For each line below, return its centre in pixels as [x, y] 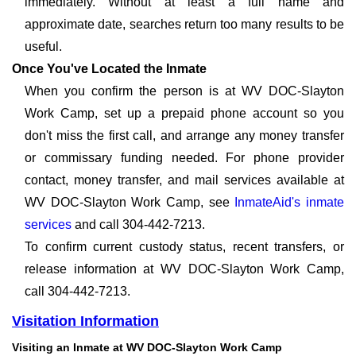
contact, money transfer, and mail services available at [184, 180]
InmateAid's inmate [290, 202]
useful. [43, 46]
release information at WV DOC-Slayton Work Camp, [184, 269]
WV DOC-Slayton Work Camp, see [130, 202]
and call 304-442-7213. [138, 224]
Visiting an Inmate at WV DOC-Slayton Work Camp [147, 347]
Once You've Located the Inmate [109, 69]
